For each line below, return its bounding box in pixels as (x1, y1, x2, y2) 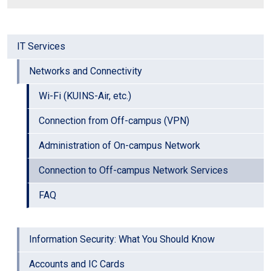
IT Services (17, 41, 65, 53)
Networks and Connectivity (29, 65, 142, 77)
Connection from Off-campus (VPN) (39, 115, 189, 127)
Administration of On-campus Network (39, 140, 200, 152)
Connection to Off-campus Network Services (39, 165, 228, 177)
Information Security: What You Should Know (29, 233, 215, 246)
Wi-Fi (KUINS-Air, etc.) (39, 90, 131, 102)
